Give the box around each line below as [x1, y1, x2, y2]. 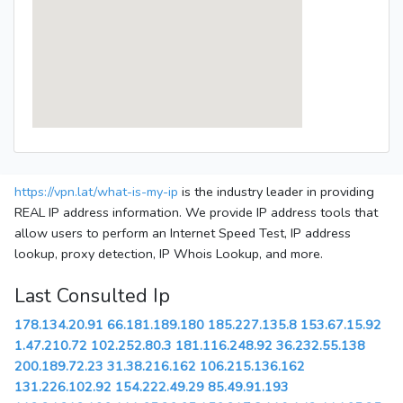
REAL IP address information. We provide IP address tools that [14, 203, 378, 222]
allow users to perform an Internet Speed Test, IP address [14, 224, 351, 243]
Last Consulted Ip [14, 282, 170, 310]
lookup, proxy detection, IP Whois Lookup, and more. [14, 245, 323, 264]
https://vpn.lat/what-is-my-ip [14, 183, 178, 201]
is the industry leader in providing [178, 183, 374, 201]
